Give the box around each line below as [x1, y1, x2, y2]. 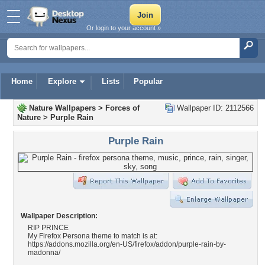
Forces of [105, 104, 140, 112]
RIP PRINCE [28, 224, 69, 232]
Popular [134, 77, 163, 86]
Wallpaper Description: [21, 212, 98, 220]
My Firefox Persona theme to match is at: [28, 232, 157, 240]
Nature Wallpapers [29, 104, 96, 112]
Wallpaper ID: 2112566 [174, 104, 254, 112]
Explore [48, 77, 76, 86]
